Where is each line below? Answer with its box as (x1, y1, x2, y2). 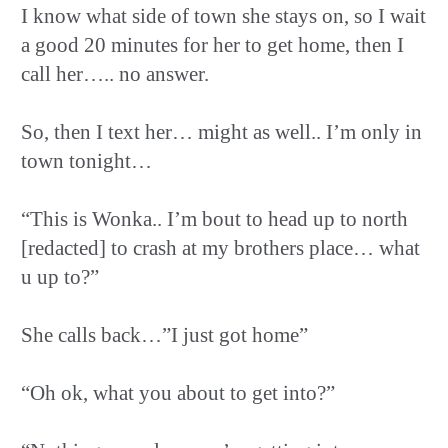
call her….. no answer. (21, 61, 209, 86)
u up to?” (21, 264, 99, 289)
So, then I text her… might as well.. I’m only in (21, 119, 422, 144)
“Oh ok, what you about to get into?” (21, 380, 335, 405)
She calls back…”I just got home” (21, 322, 308, 347)
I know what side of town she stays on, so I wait (21, 3, 426, 28)
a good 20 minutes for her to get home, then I (21, 32, 404, 57)
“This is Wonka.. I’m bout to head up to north (21, 206, 408, 231)
